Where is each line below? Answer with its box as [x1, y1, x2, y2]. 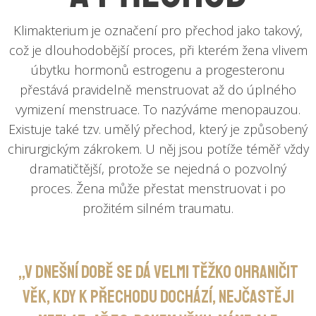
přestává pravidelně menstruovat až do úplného [20, 80, 296, 98]
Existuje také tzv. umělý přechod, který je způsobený [8, 120, 308, 138]
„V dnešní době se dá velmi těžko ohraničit [18, 260, 298, 284]
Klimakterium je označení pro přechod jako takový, [13, 21, 303, 39]
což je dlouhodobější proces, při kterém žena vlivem [8, 41, 308, 59]
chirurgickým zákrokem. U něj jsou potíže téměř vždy [7, 140, 309, 157]
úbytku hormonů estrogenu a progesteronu [31, 61, 285, 78]
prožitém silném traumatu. [83, 199, 233, 217]
